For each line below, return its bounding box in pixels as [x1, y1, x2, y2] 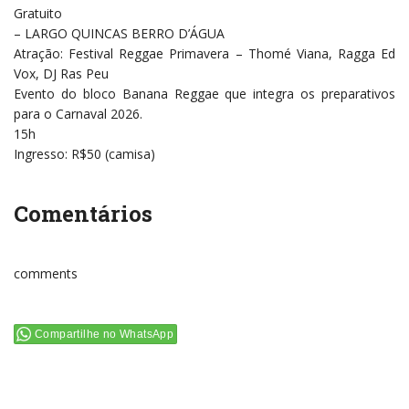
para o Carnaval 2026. [14, 105, 142, 123]
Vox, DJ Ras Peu [14, 65, 109, 83]
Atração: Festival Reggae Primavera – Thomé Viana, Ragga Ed [14, 45, 395, 63]
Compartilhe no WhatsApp [35, 328, 174, 341]
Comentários [14, 199, 152, 229]
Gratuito [14, 5, 62, 23]
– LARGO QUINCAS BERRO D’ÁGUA [14, 25, 225, 43]
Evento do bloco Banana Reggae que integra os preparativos [14, 85, 395, 103]
